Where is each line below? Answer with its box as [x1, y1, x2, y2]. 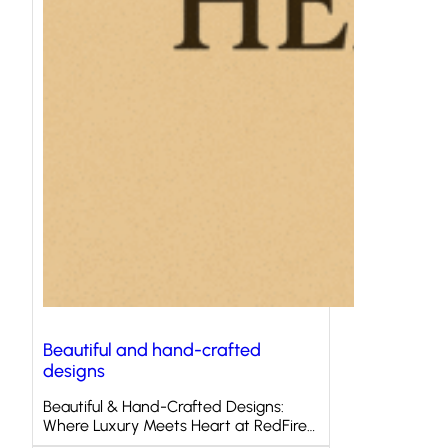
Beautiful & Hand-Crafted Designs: [43, 397, 284, 417]
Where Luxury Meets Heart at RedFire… [43, 416, 315, 436]
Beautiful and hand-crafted [43, 339, 261, 362]
